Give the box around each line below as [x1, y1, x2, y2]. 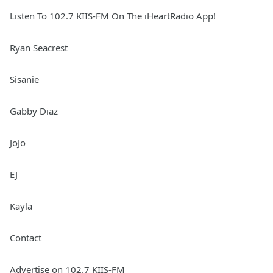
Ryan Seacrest [10, 41, 68, 54]
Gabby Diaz [10, 105, 58, 117]
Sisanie [10, 73, 39, 85]
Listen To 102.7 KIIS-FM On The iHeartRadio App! [10, 10, 216, 22]
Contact [10, 232, 41, 244]
